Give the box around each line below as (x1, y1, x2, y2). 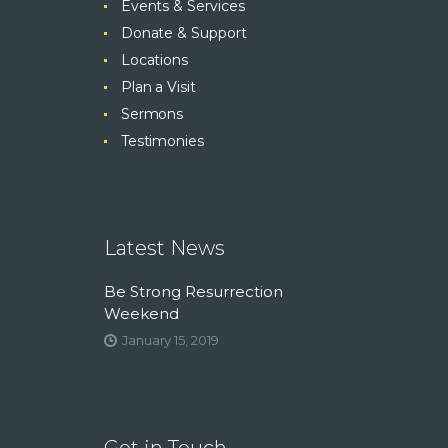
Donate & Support (120, 24, 247, 43)
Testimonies (120, 132, 204, 151)
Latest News (104, 236, 225, 261)
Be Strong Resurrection (104, 282, 283, 302)
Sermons (120, 105, 184, 124)
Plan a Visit (120, 78, 196, 97)
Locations (120, 51, 189, 70)
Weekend (104, 304, 179, 324)
